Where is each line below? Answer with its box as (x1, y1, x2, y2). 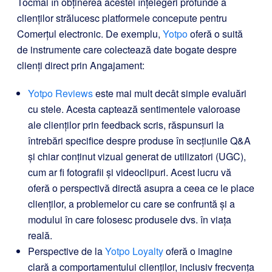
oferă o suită (188, 26, 243, 41)
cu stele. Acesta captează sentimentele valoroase (28, 101, 240, 116)
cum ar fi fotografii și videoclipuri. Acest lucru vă (28, 165, 231, 179)
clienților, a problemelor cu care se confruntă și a (28, 196, 235, 211)
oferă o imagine (163, 243, 233, 258)
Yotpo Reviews (28, 86, 93, 100)
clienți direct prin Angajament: (17, 58, 144, 72)
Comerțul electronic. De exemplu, (17, 26, 163, 41)
